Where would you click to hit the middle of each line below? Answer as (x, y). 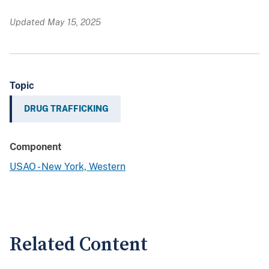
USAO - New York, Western (68, 167)
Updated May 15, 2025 (55, 22)
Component (36, 147)
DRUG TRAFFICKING (66, 109)
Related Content (79, 245)
